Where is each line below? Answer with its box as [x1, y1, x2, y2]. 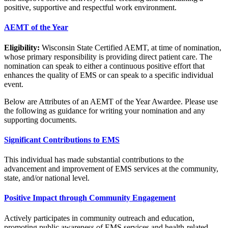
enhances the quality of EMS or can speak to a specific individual [4, 70, 213, 79]
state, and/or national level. [4, 174, 90, 183]
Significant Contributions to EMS [4, 135, 120, 144]
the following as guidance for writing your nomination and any [4, 106, 205, 115]
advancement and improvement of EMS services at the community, [4, 164, 218, 174]
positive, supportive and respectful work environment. [4, 3, 177, 12]
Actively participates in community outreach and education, [4, 213, 194, 222]
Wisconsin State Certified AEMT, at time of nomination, [40, 43, 221, 52]
